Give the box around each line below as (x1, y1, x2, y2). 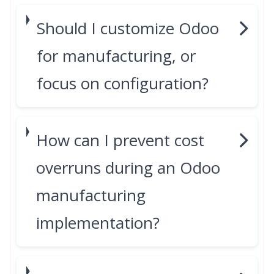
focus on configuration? (37, 72, 209, 94)
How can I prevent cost (36, 129, 205, 151)
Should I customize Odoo (37, 17, 219, 39)
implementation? (36, 212, 160, 234)
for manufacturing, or (37, 45, 196, 67)
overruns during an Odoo (36, 157, 221, 179)
